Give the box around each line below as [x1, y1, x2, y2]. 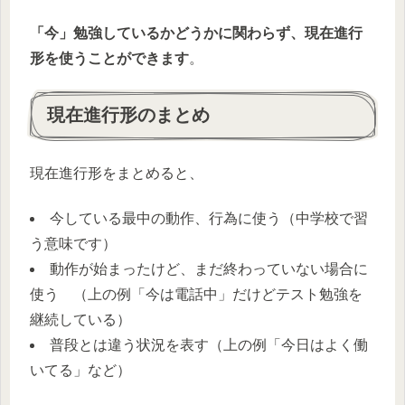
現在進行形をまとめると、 [30, 165, 203, 181]
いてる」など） [30, 363, 131, 379]
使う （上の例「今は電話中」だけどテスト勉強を [30, 287, 363, 303]
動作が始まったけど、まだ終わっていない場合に [50, 261, 368, 278]
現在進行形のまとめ [47, 104, 210, 125]
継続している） [30, 312, 131, 328]
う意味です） [30, 236, 117, 252]
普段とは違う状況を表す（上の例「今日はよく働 [50, 337, 368, 353]
